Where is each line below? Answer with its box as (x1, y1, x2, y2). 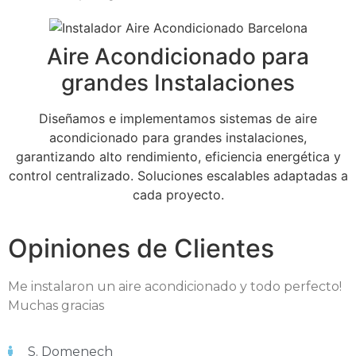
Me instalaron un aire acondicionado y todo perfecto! (8, 278, 342, 294)
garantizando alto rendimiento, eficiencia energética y (15, 148, 341, 164)
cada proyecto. (132, 186, 224, 203)
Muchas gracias (8, 297, 104, 313)
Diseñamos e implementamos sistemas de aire (39, 110, 317, 126)
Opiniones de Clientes (8, 232, 274, 264)
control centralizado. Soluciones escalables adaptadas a (8, 167, 348, 184)
